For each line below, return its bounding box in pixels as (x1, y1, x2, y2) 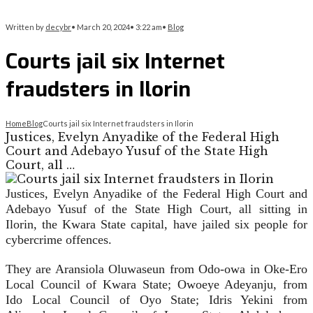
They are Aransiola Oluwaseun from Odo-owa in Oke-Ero (6, 262, 307, 277)
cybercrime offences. (6, 233, 112, 247)
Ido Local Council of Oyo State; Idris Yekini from (6, 293, 307, 307)
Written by (6, 22, 45, 31)
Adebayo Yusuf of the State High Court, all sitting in (6, 202, 307, 217)
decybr (45, 22, 71, 31)
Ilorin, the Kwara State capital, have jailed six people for (6, 217, 307, 232)
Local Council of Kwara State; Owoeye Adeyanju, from (6, 277, 307, 292)
